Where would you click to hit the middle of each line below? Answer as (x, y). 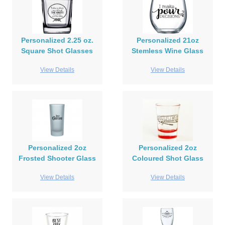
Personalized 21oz (167, 40)
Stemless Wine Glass (168, 51)
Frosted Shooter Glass (57, 158)
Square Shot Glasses (57, 51)
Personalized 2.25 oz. (57, 40)
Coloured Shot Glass (167, 158)
